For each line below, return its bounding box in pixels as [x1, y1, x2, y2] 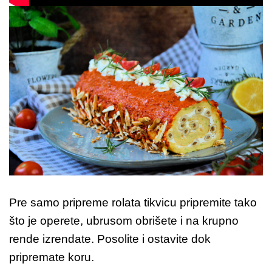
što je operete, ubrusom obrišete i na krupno [9, 214, 239, 227]
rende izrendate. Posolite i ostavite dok [9, 232, 211, 245]
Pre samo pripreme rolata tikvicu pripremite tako [9, 195, 257, 209]
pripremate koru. [9, 250, 94, 263]
